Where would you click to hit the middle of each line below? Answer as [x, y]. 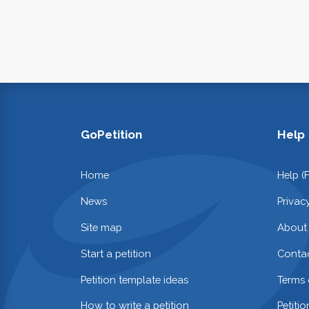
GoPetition [111, 135]
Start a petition [116, 253]
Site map [101, 227]
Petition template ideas [134, 279]
